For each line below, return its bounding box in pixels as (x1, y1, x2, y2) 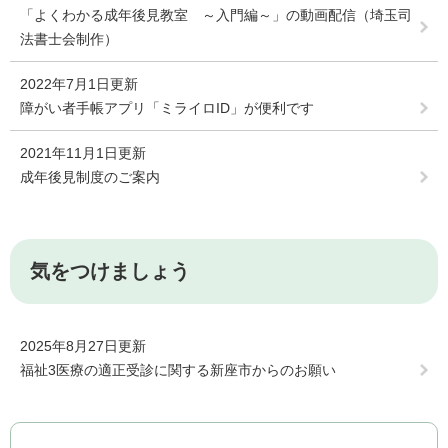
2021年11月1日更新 (20, 145, 146, 162)
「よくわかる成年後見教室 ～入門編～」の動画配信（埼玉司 (20, 7, 412, 24)
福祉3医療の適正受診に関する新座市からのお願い (20, 362, 336, 379)
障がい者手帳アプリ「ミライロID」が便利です (20, 100, 314, 117)
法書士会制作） (20, 31, 118, 48)
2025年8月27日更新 (20, 338, 146, 355)
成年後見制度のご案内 (20, 169, 160, 186)
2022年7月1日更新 (20, 76, 138, 93)
